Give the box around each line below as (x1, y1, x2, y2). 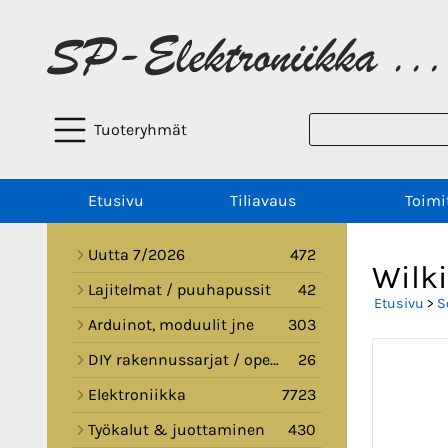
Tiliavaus (229, 191, 296, 211)
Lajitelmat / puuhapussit (88, 280, 271, 300)
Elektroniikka (88, 385, 186, 405)
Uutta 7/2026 (88, 245, 185, 265)
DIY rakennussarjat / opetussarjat (88, 350, 270, 370)
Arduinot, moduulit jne (88, 315, 254, 335)
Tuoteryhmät (94, 120, 187, 140)
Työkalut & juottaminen (88, 420, 265, 440)
